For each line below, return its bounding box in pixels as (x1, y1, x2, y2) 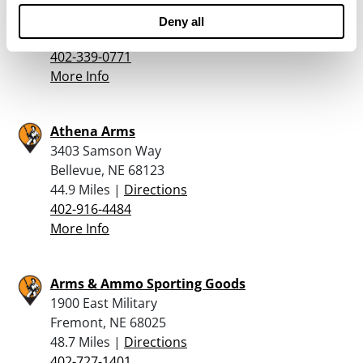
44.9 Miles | (50, 180, 124, 199)
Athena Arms (50, 122, 135, 140)
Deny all (159, 14, 204, 28)
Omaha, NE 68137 (50, 8, 158, 27)
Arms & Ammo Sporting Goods (50, 274, 246, 293)
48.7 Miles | (50, 332, 124, 351)
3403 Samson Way (50, 141, 161, 160)
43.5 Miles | (50, 28, 124, 46)
